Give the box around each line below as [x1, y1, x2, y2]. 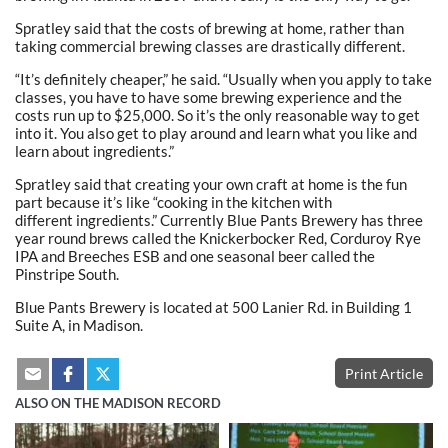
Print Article [345, 364, 423, 382]
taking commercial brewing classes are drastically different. [15, 36, 405, 55]
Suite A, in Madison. [15, 315, 143, 334]
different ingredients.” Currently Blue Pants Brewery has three [15, 210, 423, 229]
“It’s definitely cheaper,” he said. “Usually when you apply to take [15, 69, 432, 88]
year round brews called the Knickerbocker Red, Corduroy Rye [15, 228, 421, 247]
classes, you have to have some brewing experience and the [15, 87, 402, 106]
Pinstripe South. [15, 264, 119, 283]
